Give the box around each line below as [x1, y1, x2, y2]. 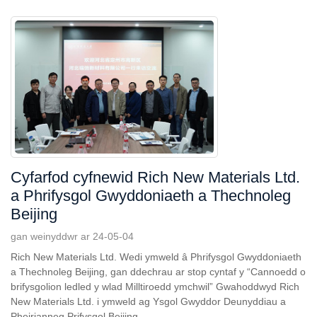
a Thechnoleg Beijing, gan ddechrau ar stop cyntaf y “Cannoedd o [11, 265, 306, 277]
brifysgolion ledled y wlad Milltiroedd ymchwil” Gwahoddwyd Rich [11, 280, 299, 292]
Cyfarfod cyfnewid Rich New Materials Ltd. [11, 168, 300, 186]
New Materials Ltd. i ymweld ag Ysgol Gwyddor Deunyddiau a [11, 295, 286, 307]
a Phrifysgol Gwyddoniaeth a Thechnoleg [11, 186, 291, 204]
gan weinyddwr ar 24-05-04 [11, 230, 134, 242]
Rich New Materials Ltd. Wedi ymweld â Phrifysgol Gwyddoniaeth [11, 250, 301, 263]
